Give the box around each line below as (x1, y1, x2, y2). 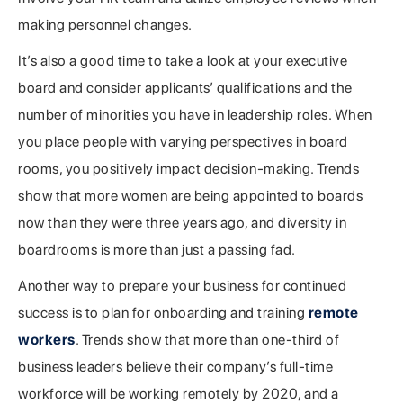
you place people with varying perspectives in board (18, 132, 348, 150)
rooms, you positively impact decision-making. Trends (18, 159, 359, 177)
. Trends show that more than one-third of (75, 330, 339, 348)
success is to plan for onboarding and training (18, 303, 309, 321)
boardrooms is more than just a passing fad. (18, 240, 296, 258)
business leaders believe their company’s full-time (18, 357, 333, 375)
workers (18, 330, 76, 348)
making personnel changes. (18, 15, 193, 33)
